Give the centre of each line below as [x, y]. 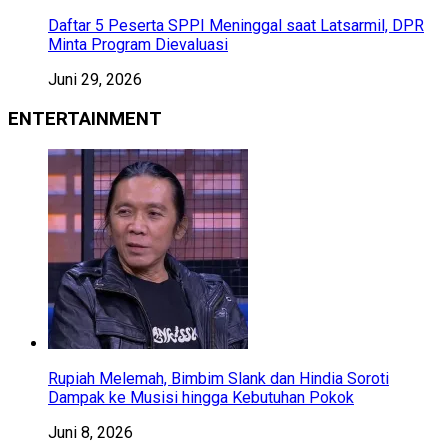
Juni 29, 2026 [95, 80]
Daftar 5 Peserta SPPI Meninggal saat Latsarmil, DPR [236, 26]
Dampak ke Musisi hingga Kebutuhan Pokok [201, 397]
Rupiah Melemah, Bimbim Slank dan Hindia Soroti [218, 378]
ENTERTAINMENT [85, 118]
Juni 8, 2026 [90, 432]
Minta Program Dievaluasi [138, 45]
